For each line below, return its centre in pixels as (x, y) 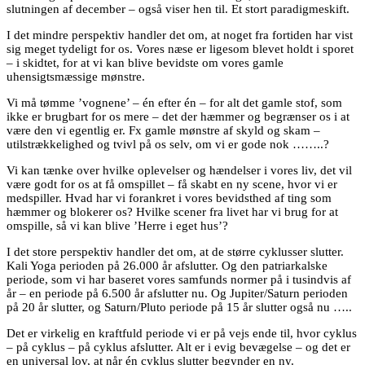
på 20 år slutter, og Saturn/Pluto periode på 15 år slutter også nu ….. (179, 307)
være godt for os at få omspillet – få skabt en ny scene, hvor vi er (172, 184)
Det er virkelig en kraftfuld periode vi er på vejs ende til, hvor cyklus (182, 333)
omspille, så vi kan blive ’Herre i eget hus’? (117, 225)
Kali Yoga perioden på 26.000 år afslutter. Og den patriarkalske (167, 265)
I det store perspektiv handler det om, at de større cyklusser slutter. (175, 251)
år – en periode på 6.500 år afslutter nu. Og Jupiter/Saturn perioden (177, 293)
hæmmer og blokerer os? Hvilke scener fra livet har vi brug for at (172, 211)
